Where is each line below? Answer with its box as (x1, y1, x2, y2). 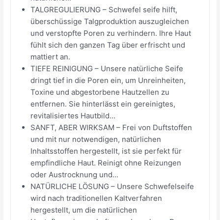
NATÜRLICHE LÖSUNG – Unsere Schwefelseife (30, 181, 194, 191)
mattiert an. (30, 52, 71, 61)
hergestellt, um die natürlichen (30, 205, 137, 215)
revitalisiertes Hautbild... (30, 110, 116, 120)
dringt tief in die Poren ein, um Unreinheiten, (30, 75, 186, 85)
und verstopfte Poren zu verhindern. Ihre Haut (30, 28, 192, 38)
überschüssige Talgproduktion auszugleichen (30, 16, 190, 26)
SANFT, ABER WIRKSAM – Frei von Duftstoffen (30, 122, 192, 132)
